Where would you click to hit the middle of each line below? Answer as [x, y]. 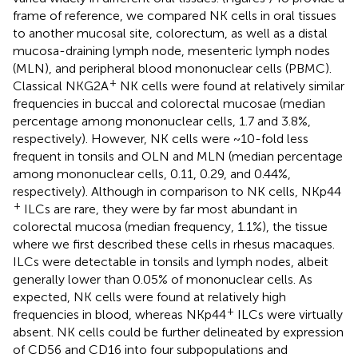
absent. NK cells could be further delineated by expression [178, 332]
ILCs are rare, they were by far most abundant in [159, 209]
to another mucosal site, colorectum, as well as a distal [170, 33]
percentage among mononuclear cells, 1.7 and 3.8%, [162, 121]
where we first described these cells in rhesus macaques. [174, 244]
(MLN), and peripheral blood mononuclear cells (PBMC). [172, 68]
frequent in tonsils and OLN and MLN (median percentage [178, 156]
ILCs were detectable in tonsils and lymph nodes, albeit [171, 261]
